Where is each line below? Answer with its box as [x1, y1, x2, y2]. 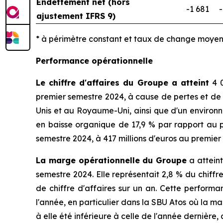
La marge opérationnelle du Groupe [36, 155, 187, 166]
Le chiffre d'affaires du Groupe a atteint [36, 78, 209, 88]
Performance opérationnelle [36, 56, 153, 66]
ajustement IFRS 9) [36, 11, 115, 21]
